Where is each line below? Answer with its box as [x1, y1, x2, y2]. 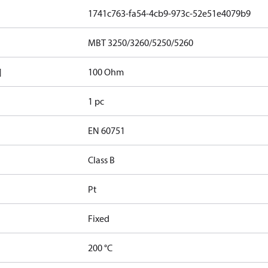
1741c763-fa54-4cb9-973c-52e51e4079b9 [88, 7, 251, 19]
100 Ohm [88, 66, 124, 78]
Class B [88, 154, 115, 166]
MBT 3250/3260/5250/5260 [88, 36, 194, 48]
